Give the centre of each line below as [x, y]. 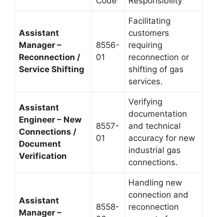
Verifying [145, 102]
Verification [43, 156]
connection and [158, 195]
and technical [155, 126]
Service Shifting [52, 69]
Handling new [155, 183]
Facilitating [149, 21]
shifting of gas [156, 69]
